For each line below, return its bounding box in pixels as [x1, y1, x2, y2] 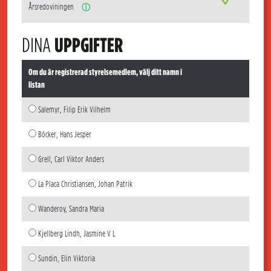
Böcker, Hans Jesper [38, 129, 91, 139]
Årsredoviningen [28, 2, 76, 12]
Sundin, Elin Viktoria [38, 253, 95, 263]
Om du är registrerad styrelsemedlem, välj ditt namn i [28, 67, 182, 77]
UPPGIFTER [54, 33, 123, 57]
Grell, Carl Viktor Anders [38, 154, 104, 164]
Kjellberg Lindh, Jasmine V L [38, 229, 115, 238]
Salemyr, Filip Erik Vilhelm [38, 105, 111, 114]
